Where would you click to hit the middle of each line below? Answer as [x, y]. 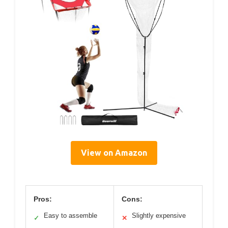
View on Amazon [114, 152]
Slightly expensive [159, 215]
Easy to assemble [70, 215]
